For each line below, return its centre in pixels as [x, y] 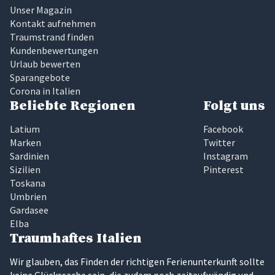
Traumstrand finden [52, 37]
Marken [25, 143]
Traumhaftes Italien [76, 239]
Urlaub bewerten [45, 64]
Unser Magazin [41, 10]
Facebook [223, 129]
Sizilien [25, 170]
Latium [25, 129]
